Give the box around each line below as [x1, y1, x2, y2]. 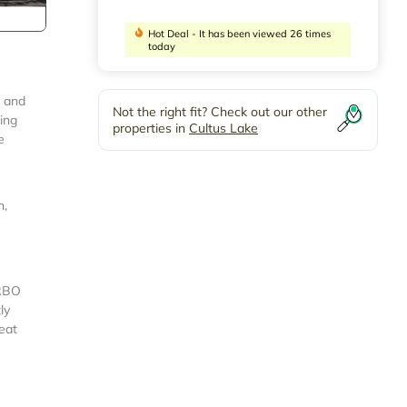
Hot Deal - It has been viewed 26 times [148, 27, 332, 41]
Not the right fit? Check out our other [113, 104, 327, 121]
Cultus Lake [189, 120, 258, 137]
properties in [113, 120, 189, 137]
